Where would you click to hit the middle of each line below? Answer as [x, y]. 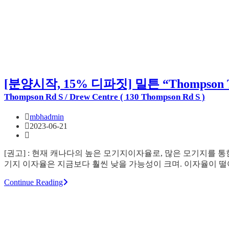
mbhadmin [47, 117]
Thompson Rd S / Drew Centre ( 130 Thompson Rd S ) [105, 97]
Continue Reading [33, 182]
